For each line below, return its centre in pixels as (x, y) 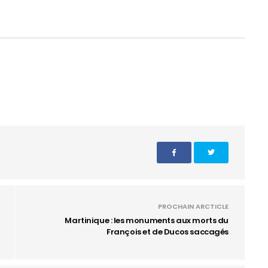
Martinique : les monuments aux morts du (147, 220)
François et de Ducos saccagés (167, 232)
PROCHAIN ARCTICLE (193, 206)
